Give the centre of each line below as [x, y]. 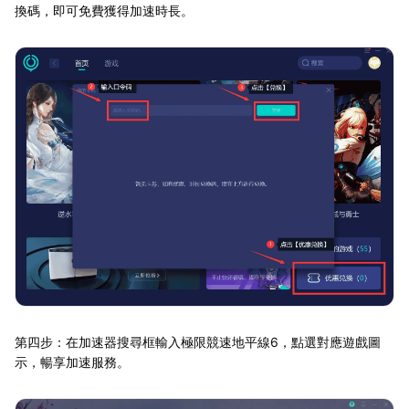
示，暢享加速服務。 [72, 362]
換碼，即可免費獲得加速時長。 [104, 10]
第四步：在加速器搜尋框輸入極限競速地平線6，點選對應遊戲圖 [198, 342]
